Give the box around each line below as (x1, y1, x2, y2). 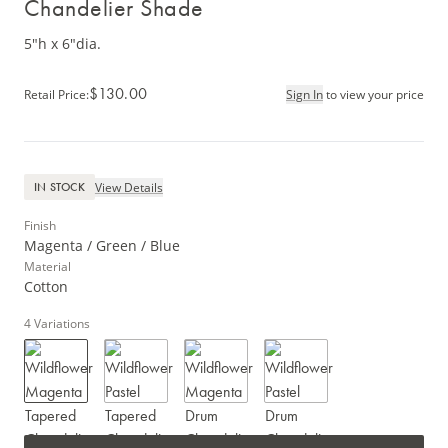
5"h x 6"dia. (24, 34, 101, 54)
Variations (34, 315, 90, 332)
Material (24, 258, 71, 275)
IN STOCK (34, 179, 85, 196)
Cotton (24, 277, 68, 297)
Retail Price (24, 85, 86, 102)
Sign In (286, 85, 323, 102)
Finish (24, 217, 56, 234)
